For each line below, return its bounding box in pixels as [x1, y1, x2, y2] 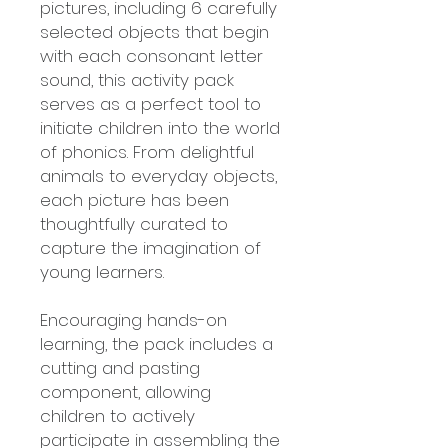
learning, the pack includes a [40, 332, 273, 356]
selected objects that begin [40, 20, 269, 44]
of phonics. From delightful [40, 140, 254, 164]
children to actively [40, 404, 195, 428]
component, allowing [40, 380, 211, 404]
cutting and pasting [40, 356, 200, 380]
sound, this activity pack [40, 68, 234, 92]
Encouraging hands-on [40, 308, 227, 332]
